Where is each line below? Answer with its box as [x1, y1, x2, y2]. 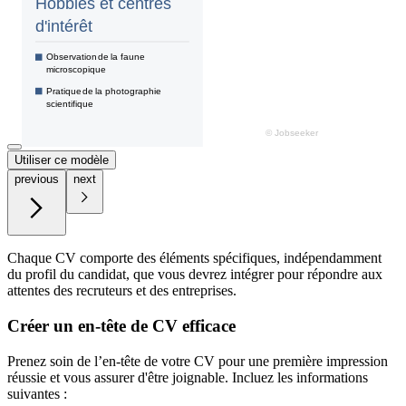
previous [14, 172, 59, 187]
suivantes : [7, 385, 67, 401]
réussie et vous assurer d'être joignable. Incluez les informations [7, 369, 368, 385]
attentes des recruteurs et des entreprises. [7, 283, 237, 299]
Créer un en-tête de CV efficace [7, 316, 236, 336]
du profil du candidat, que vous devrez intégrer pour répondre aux [7, 266, 382, 283]
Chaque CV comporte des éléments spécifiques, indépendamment [7, 250, 382, 266]
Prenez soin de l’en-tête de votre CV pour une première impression [7, 353, 388, 369]
